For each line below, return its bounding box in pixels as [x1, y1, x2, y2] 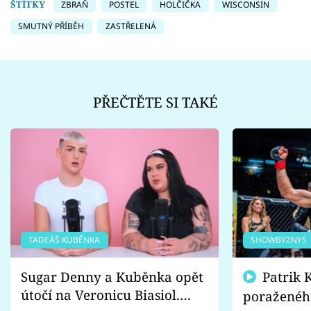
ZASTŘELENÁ [105, 19, 156, 32]
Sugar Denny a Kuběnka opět [21, 267, 203, 285]
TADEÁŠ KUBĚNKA [28, 233, 101, 246]
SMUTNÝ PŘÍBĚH [18, 19, 85, 32]
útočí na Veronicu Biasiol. [21, 285, 180, 303]
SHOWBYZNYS [251, 233, 308, 246]
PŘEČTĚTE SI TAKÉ [93, 92, 218, 112]
